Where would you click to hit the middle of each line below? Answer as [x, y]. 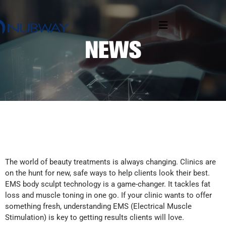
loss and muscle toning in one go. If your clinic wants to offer [108, 195]
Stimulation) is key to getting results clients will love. [95, 217]
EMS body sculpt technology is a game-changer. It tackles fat [108, 184]
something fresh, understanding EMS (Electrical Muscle [98, 206]
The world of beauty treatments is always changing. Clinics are [110, 162]
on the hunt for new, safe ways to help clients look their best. [107, 173]
